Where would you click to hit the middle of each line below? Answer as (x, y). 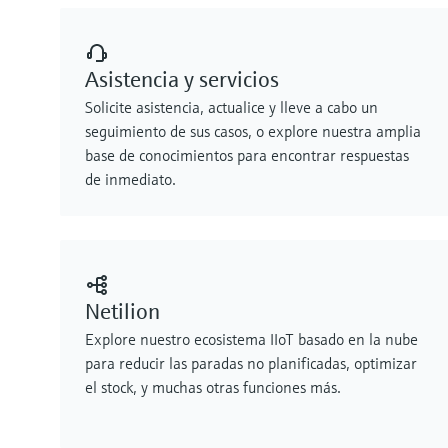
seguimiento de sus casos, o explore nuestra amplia (253, 130)
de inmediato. (130, 178)
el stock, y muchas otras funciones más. (213, 386)
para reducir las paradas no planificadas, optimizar (251, 362)
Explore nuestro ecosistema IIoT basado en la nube (251, 338)
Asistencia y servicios (182, 79)
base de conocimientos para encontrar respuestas (247, 154)
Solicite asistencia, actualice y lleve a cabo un (231, 106)
